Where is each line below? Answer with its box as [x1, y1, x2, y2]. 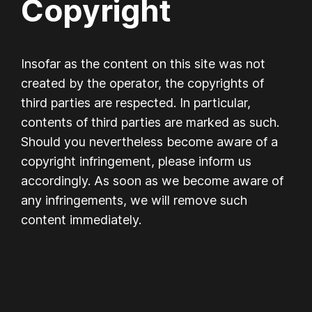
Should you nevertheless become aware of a [21, 134, 279, 149]
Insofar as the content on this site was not [21, 56, 266, 71]
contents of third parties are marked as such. [21, 114, 280, 130]
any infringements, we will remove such [21, 192, 248, 208]
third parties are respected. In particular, [21, 95, 251, 110]
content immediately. [21, 212, 142, 227]
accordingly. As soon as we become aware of [21, 173, 284, 188]
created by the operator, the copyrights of [21, 75, 265, 91]
